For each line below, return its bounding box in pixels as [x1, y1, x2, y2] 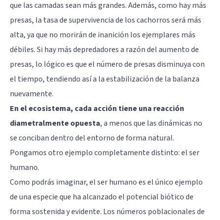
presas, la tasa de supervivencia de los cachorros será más [10, 15, 201, 26]
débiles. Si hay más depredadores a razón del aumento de [10, 44, 199, 55]
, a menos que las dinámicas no [100, 118, 202, 129]
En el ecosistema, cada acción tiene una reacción [10, 103, 184, 114]
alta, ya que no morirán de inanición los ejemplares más [10, 29, 195, 41]
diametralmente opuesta [10, 118, 100, 129]
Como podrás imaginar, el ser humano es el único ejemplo [10, 177, 203, 188]
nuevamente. [10, 88, 54, 100]
